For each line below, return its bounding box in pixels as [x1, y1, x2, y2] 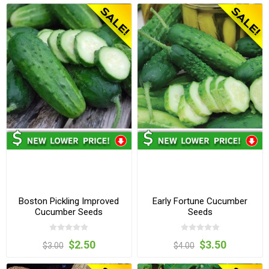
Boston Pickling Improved [19, 196, 119, 207]
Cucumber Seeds [35, 207, 103, 218]
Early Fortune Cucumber [153, 196, 248, 207]
